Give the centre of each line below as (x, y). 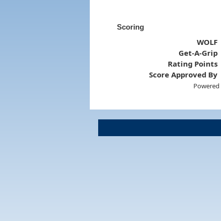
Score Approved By (184, 74)
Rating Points (193, 63)
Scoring (130, 27)
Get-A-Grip (198, 53)
